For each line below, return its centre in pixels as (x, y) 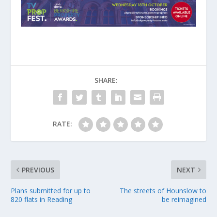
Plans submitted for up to (51, 191)
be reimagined (184, 200)
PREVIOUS (38, 170)
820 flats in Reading (42, 200)
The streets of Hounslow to (163, 191)
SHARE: (106, 80)
